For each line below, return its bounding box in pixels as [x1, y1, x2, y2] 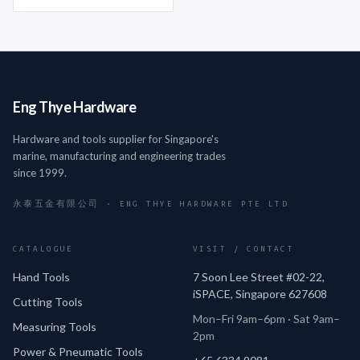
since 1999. [13, 166, 67, 179]
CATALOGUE [13, 243, 74, 253]
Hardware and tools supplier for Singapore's [13, 132, 219, 145]
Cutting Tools [13, 294, 83, 309]
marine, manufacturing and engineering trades [13, 149, 226, 162]
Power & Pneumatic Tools [13, 344, 143, 358]
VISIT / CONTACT [193, 243, 295, 253]
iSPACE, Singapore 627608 [193, 286, 327, 301]
